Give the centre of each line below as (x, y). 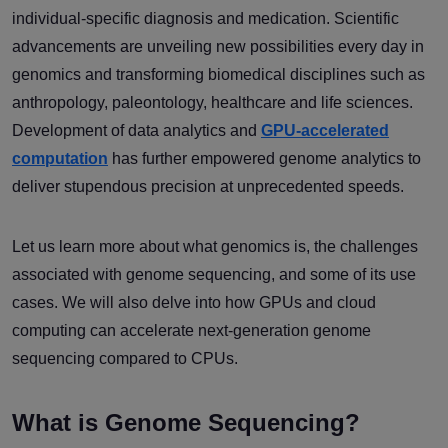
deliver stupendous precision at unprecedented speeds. (210, 186)
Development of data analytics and (136, 130)
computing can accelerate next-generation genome (191, 330)
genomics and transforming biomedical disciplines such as (218, 74)
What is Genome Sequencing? (186, 422)
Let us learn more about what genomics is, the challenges (215, 246)
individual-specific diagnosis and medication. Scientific (205, 18)
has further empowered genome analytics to (264, 158)
